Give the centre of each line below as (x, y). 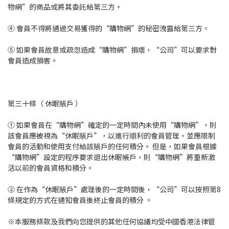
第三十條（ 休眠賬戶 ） (45, 104)
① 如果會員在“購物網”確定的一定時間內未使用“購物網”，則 (112, 125)
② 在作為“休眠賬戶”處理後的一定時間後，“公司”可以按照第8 (114, 189)
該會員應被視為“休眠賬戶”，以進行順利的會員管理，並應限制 (111, 136)
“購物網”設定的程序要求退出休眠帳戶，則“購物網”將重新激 (111, 157)
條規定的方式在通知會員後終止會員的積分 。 (80, 200)
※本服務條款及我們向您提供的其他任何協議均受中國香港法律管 (111, 222)
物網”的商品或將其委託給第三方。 (65, 7)
